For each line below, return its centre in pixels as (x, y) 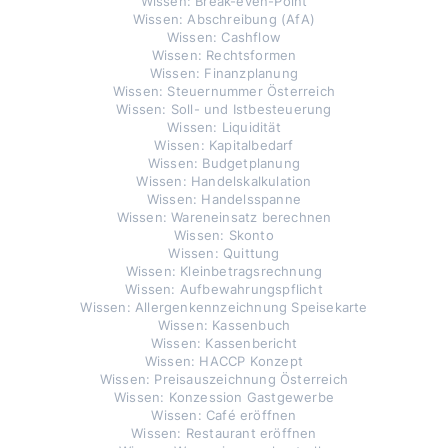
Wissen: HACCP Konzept (224, 361)
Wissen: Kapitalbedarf (224, 145)
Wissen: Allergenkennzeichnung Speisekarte (224, 307)
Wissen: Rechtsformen (224, 55)
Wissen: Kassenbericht (224, 343)
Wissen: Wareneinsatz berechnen (224, 217)
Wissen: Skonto (224, 235)
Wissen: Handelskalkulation (224, 181)
